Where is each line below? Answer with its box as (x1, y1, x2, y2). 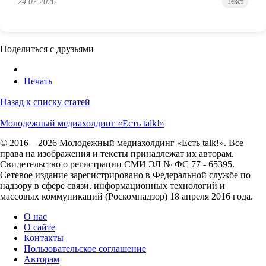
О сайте (24, 222, 55, 233)
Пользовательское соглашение (24, 243, 146, 254)
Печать (24, 76, 52, 87)
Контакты (24, 233, 64, 243)
